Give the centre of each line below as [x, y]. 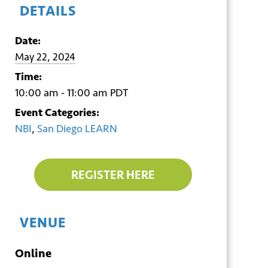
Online [33, 253]
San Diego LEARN [77, 129]
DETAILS [48, 11]
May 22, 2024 [45, 57]
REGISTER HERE [113, 175]
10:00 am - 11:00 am [62, 93]
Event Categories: [57, 112]
